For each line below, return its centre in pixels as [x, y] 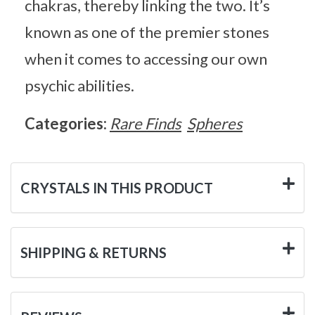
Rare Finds [146, 123]
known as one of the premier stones [147, 32]
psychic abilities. [79, 85]
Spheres [215, 123]
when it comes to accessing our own [146, 58]
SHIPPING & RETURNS [94, 252]
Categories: [67, 123]
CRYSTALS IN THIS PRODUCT [117, 187]
